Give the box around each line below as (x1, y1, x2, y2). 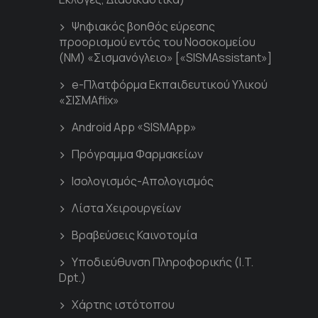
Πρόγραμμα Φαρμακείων (72, 146, 203, 163)
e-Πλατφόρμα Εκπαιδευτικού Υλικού (72, 77, 268, 93)
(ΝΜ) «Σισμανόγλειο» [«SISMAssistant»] (59, 50, 272, 66)
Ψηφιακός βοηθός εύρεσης (72, 18, 215, 35)
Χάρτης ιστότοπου (72, 297, 175, 313)
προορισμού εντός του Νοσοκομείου (59, 34, 256, 50)
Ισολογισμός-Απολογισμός (72, 173, 214, 190)
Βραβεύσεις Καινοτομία (72, 227, 197, 243)
